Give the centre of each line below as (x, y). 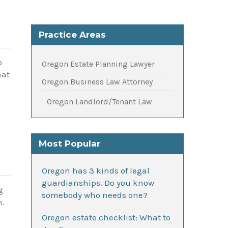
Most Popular (69, 144)
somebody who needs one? (95, 195)
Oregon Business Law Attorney (97, 82)
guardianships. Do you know (98, 183)
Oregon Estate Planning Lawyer (98, 64)
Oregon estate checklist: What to (106, 217)
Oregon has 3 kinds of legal (96, 170)
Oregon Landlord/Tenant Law (99, 102)
